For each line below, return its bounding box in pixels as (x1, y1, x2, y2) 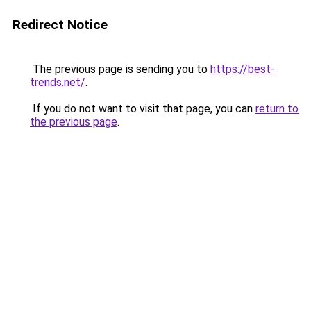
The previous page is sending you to (30, 62, 210, 76)
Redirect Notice (12, 17, 108, 33)
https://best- (210, 62, 275, 76)
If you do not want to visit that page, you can (30, 102, 255, 115)
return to (255, 102, 299, 115)
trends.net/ (30, 76, 85, 89)
